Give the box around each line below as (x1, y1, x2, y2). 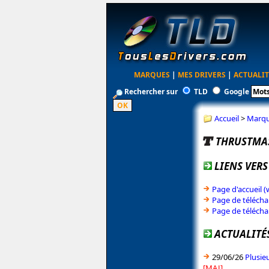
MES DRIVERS (177, 70, 226, 80)
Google (224, 86, 249, 97)
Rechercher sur (122, 86, 180, 97)
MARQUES (133, 70, 170, 80)
